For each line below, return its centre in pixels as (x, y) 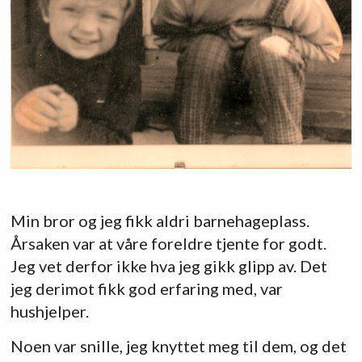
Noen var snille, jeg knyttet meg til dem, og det (178, 346)
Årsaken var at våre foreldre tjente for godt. (168, 243)
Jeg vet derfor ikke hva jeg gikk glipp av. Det (168, 265)
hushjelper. (49, 311)
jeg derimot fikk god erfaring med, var (146, 288)
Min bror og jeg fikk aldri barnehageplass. (160, 220)
